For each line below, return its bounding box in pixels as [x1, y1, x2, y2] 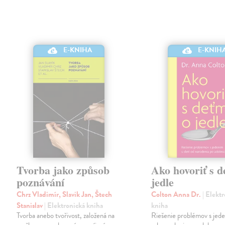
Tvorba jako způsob [17, 162, 110, 179]
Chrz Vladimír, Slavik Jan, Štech [17, 189, 113, 200]
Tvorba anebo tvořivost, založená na [17, 210, 115, 221]
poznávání [17, 174, 65, 191]
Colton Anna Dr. [151, 189, 203, 200]
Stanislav [17, 200, 45, 211]
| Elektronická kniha [44, 200, 103, 211]
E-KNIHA [63, 45, 92, 56]
